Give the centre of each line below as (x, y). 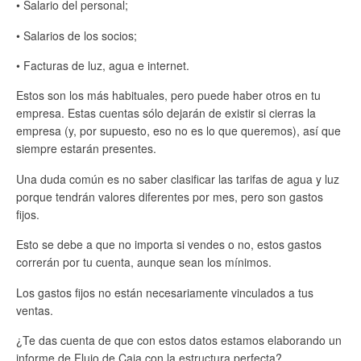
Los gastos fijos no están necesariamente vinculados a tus (165, 292)
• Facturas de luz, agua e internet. (103, 65)
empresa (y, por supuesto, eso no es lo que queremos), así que (178, 131)
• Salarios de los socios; (77, 35)
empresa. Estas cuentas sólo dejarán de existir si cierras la (166, 113)
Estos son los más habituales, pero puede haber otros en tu (168, 95)
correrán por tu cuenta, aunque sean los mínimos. (144, 262)
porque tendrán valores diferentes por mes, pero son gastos (170, 196)
